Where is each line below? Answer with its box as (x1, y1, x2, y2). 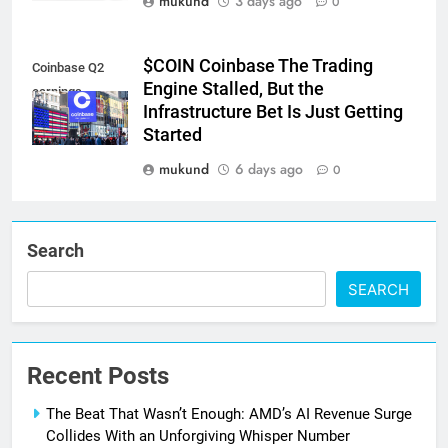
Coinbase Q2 (32, 60, 104, 76)
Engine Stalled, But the (143, 78, 324, 99)
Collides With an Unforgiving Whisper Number (46, 426, 350, 445)
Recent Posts (27, 361, 169, 390)
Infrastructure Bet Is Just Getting (143, 101, 403, 122)
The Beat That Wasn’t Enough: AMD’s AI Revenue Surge (46, 404, 412, 423)
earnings (32, 84, 82, 100)
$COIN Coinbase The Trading (143, 55, 373, 76)
